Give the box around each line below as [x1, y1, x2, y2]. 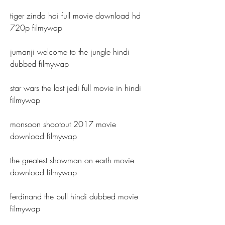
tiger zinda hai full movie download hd [10, 10, 141, 21]
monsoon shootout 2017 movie [10, 119, 116, 130]
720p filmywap [10, 22, 62, 33]
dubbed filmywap [10, 58, 69, 69]
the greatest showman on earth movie [10, 155, 134, 166]
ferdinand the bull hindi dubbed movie [10, 191, 138, 202]
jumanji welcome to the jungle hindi [10, 46, 130, 57]
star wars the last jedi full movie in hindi [10, 82, 141, 93]
